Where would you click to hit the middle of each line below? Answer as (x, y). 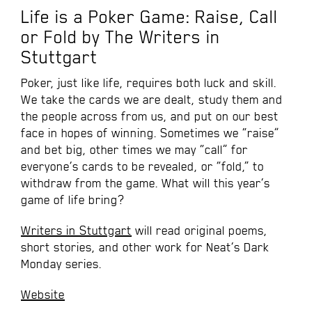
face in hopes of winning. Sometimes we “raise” (150, 133)
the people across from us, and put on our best (150, 117)
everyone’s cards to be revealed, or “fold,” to (142, 167)
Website (43, 295)
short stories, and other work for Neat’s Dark (145, 248)
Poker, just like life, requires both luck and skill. (149, 83)
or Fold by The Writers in (120, 38)
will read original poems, (200, 231)
